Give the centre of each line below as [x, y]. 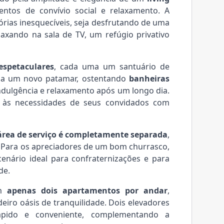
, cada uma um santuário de [112, 66]
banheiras [149, 78]
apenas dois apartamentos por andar [87, 190]
